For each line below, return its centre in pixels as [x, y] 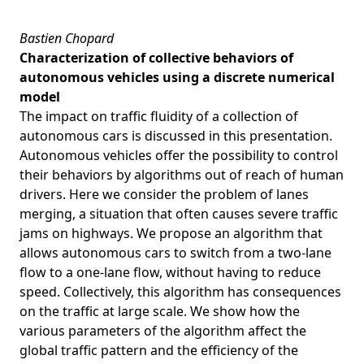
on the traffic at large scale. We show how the [160, 311]
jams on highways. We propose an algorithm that [171, 233]
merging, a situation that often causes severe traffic [179, 213]
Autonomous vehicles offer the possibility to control [179, 155]
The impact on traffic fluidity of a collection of [159, 116]
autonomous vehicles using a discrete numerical [177, 77]
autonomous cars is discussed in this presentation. [178, 135]
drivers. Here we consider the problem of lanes [164, 194]
